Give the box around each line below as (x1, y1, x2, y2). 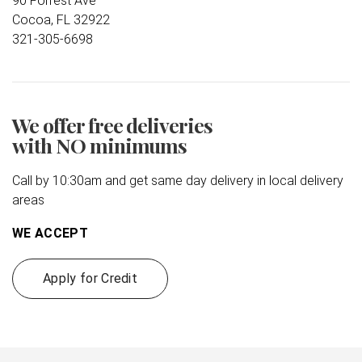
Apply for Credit (43, 270, 138, 286)
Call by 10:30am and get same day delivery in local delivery (12, 172, 343, 188)
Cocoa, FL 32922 (12, 11, 110, 27)
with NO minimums (12, 131, 187, 158)
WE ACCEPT (12, 225, 88, 241)
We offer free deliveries (12, 111, 213, 138)
